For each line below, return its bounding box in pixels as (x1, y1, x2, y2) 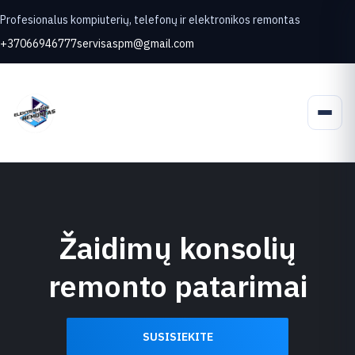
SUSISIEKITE (142, 330, 213, 344)
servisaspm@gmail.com (77, 36, 194, 51)
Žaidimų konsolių (59, 228, 296, 267)
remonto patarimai (48, 266, 307, 305)
